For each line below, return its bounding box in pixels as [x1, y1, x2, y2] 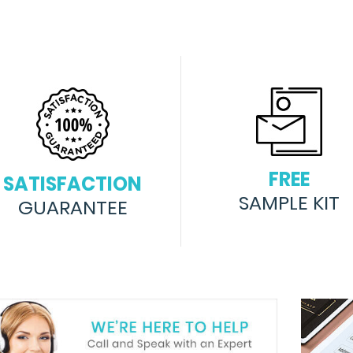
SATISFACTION [3, 171, 143, 197]
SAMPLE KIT [238, 190, 340, 216]
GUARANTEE [17, 195, 128, 221]
